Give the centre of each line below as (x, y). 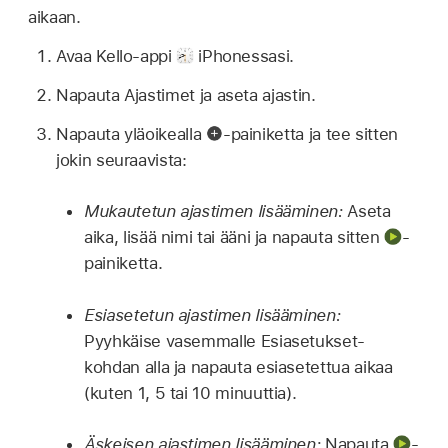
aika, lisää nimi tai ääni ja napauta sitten (234, 237)
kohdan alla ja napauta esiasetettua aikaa (238, 366)
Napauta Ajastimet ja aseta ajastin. (186, 94)
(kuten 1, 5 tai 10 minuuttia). (190, 392)
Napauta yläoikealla (131, 133)
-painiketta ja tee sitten (310, 133)
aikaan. (54, 17)
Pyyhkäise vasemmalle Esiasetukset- (224, 340)
